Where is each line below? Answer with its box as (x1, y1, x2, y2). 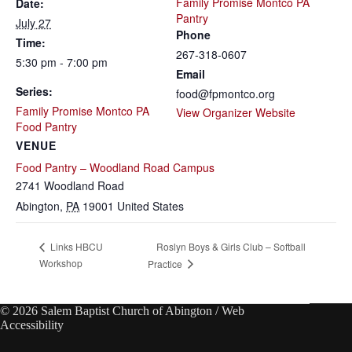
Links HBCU (48, 240, 103, 254)
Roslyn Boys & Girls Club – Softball (156, 239, 306, 253)
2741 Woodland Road (16, 178, 124, 194)
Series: (16, 83, 53, 100)
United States (117, 198, 184, 214)
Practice (147, 256, 185, 270)
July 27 (16, 15, 51, 31)
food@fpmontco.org (176, 86, 275, 102)
